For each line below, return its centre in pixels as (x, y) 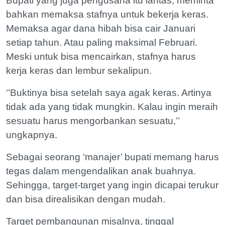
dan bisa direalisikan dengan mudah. (86, 199)
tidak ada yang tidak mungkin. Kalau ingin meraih (112, 106)
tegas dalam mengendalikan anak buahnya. (101, 171)
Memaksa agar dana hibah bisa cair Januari (101, 28)
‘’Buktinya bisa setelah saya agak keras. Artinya (109, 92)
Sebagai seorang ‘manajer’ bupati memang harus (113, 157)
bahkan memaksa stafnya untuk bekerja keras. (107, 14)
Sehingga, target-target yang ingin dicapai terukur (112, 185)
